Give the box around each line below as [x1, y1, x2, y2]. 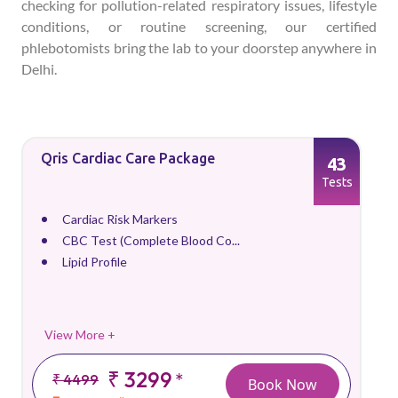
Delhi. [21, 60, 57, 77]
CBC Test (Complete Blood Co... [62, 233, 240, 248]
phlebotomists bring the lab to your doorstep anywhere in [21, 39, 377, 56]
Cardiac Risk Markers [62, 211, 178, 227]
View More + [44, 327, 115, 342]
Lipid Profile [62, 254, 127, 269]
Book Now [248, 374, 317, 394]
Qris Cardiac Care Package [41, 150, 215, 166]
